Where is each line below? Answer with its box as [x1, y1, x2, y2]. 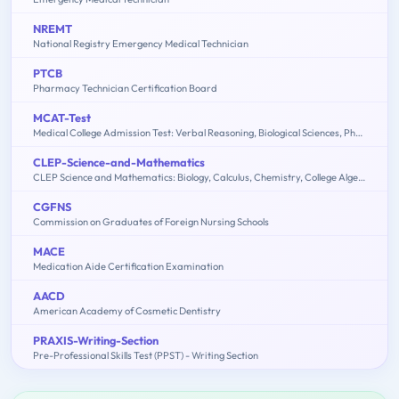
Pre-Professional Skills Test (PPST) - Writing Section [33, 348, 258, 362]
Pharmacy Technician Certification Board [33, 81, 217, 94]
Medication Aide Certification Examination [33, 259, 224, 273]
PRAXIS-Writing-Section [33, 332, 159, 347]
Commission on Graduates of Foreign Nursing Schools [33, 215, 269, 228]
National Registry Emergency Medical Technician [33, 37, 248, 50]
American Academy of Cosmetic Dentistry [33, 304, 221, 317]
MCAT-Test [33, 110, 91, 125]
